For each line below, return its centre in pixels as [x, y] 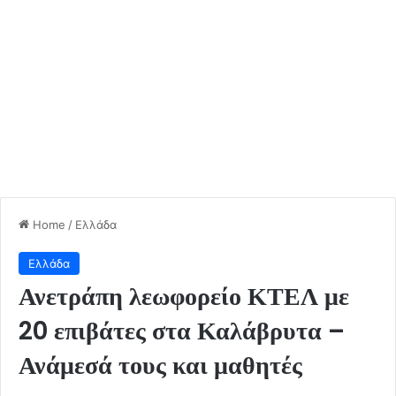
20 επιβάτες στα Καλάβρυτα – [182, 331]
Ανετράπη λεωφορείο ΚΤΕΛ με [184, 296]
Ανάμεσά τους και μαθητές [160, 365]
